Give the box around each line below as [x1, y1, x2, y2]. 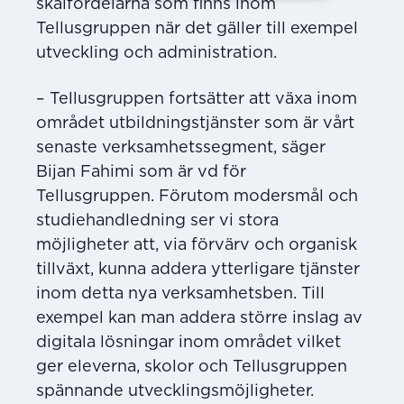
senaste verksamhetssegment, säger [36, 139, 326, 156]
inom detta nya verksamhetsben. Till [36, 285, 325, 302]
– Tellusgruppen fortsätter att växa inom [36, 90, 357, 107]
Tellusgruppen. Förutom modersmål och [36, 188, 358, 205]
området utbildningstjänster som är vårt [36, 115, 354, 132]
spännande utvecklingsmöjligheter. [36, 382, 314, 399]
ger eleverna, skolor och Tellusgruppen [36, 358, 347, 375]
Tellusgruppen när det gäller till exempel [36, 20, 358, 37]
